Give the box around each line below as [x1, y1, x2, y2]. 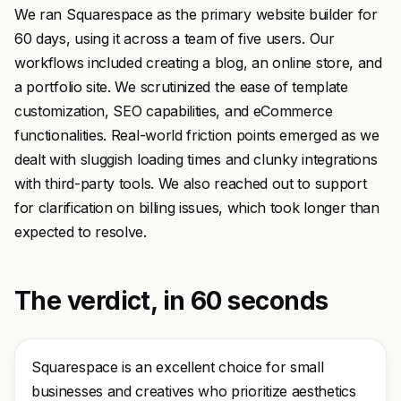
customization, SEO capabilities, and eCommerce [14, 102, 333, 120]
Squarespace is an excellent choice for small [31, 358, 324, 376]
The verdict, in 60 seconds [14, 286, 328, 316]
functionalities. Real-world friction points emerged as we [14, 126, 380, 144]
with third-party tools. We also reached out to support [14, 175, 367, 192]
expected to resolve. [14, 223, 147, 241]
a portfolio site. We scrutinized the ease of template [14, 78, 348, 96]
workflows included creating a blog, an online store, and [14, 54, 382, 72]
